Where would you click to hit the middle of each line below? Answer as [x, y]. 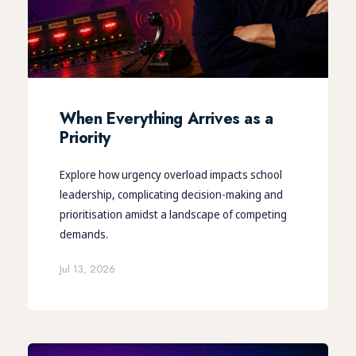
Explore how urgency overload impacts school [171, 174]
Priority [85, 137]
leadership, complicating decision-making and [171, 194]
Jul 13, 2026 [87, 269]
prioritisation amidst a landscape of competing [173, 214]
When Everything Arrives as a [166, 118]
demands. [84, 234]
